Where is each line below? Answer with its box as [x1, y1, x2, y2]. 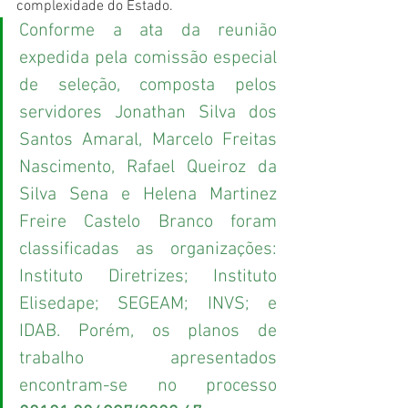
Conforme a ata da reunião [19, 20, 277, 43]
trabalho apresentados [19, 348, 277, 371]
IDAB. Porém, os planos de [19, 321, 277, 343]
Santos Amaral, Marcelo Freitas [19, 129, 277, 152]
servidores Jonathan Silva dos [19, 102, 277, 125]
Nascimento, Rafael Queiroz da [19, 157, 277, 179]
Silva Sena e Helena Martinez [19, 184, 277, 207]
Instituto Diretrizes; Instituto [19, 266, 277, 289]
